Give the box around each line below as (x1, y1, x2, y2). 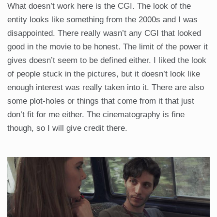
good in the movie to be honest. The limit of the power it (7, 42, 208, 52)
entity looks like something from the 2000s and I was (7, 15, 198, 25)
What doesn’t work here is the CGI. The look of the (7, 1, 191, 11)
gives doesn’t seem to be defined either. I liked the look (7, 56, 206, 65)
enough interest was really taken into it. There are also (7, 83, 204, 93)
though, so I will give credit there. (7, 124, 127, 133)
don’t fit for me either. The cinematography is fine (7, 110, 185, 120)
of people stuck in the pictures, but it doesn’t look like (7, 69, 200, 79)
